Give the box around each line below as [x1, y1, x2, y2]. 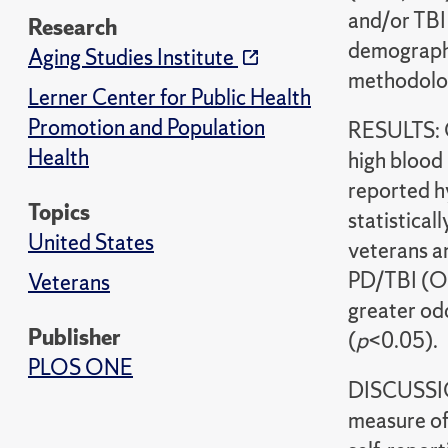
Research [28, 13, 117, 42]
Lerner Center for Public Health [28, 83, 311, 112]
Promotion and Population [28, 113, 265, 142]
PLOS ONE [28, 353, 133, 382]
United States [28, 228, 154, 257]
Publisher [28, 323, 121, 352]
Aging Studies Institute [28, 43, 238, 72]
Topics [28, 198, 90, 227]
